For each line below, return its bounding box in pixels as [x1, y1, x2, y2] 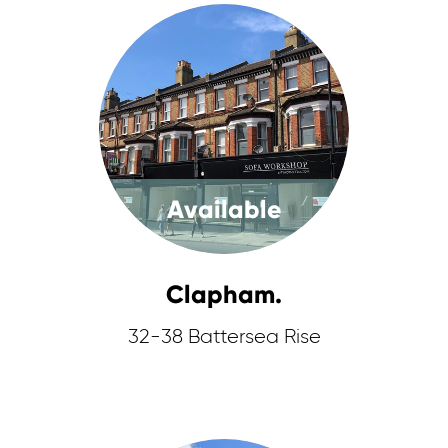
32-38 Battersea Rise [127, 327, 321, 347]
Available [166, 194, 282, 225]
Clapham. [165, 279, 282, 310]
